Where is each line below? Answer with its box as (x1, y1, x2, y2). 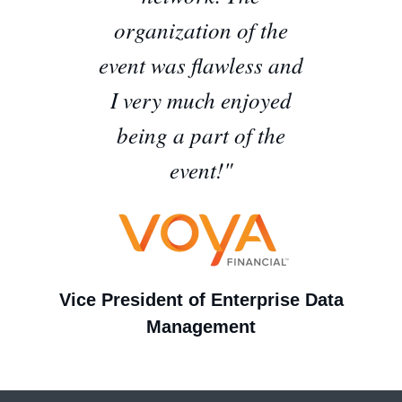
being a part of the (117, 118, 285, 150)
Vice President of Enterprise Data (58, 289, 344, 310)
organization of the (114, 13, 288, 45)
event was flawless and (99, 48, 303, 80)
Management (146, 316, 256, 336)
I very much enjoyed (110, 83, 292, 115)
